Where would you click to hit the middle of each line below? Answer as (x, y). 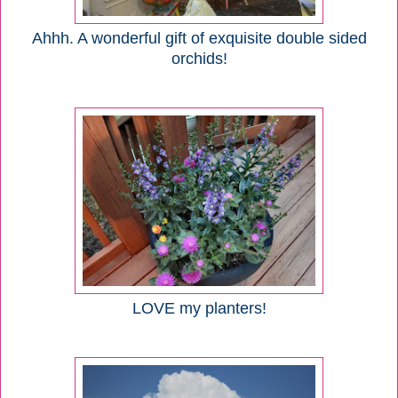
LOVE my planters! (199, 308)
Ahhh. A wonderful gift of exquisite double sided (199, 38)
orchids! (199, 58)
